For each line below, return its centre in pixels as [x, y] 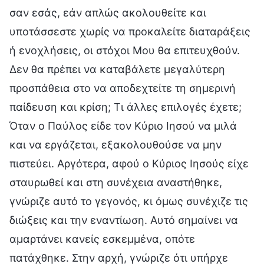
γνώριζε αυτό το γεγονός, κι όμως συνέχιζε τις [129, 201]
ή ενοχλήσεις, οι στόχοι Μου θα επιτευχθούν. [125, 50]
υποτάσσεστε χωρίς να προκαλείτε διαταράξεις [130, 31]
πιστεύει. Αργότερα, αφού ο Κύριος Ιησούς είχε [129, 163]
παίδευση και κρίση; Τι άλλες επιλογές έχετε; [126, 107]
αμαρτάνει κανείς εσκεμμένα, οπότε [102, 239]
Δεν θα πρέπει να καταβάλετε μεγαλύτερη [117, 69]
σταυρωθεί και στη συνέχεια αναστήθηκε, [116, 182]
